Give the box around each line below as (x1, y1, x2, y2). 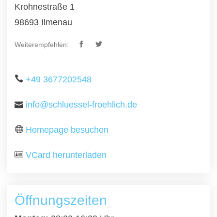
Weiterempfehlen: (15, 41, 69, 48)
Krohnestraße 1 (15, 2, 75, 12)
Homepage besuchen (26, 125, 108, 135)
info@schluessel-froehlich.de (26, 100, 137, 109)
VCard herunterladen (26, 150, 107, 160)
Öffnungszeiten (15, 193, 107, 208)
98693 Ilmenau (15, 17, 72, 27)
